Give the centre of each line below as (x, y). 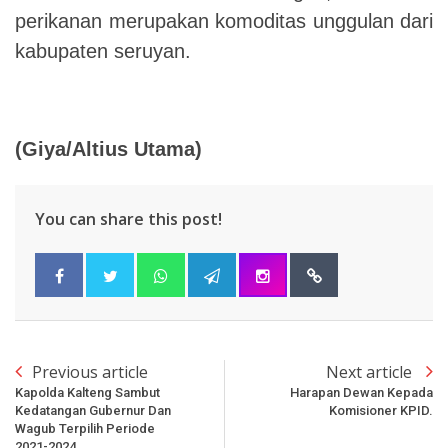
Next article (371, 371)
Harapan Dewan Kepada (361, 392)
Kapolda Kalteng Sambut (87, 392)
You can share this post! (128, 218)
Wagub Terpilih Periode (85, 428)
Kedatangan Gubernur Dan (93, 410)
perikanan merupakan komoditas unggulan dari (224, 20)
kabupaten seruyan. (103, 50)
